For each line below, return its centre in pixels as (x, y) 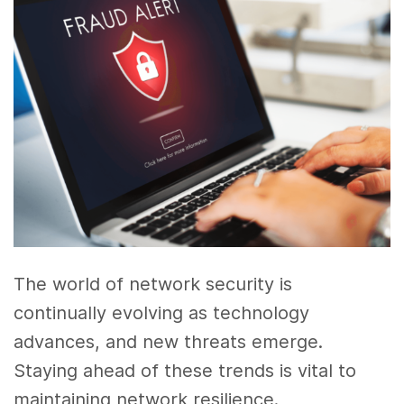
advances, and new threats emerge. (169, 341)
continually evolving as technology (162, 312)
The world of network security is (153, 284)
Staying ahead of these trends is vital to (185, 370)
